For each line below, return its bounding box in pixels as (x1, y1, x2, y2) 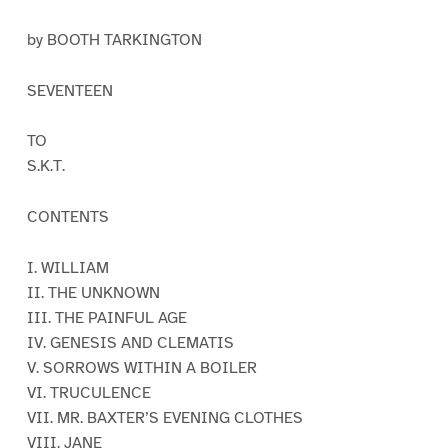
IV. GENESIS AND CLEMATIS (26, 333, 234, 354)
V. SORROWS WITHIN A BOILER (26, 358, 257, 379)
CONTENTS (26, 207, 109, 228)
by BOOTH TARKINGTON (26, 29, 202, 50)
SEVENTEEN (26, 80, 113, 101)
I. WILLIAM (26, 258, 109, 279)
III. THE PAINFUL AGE (26, 308, 187, 329)
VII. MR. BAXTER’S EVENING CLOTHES (26, 408, 303, 429)
